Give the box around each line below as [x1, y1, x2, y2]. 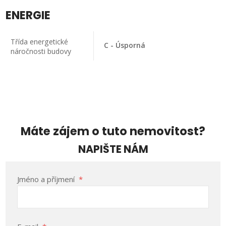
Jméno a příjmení [17, 174, 77, 185]
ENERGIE [6, 7, 51, 23]
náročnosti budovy [10, 46, 71, 56]
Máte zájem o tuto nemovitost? [21, 123, 205, 140]
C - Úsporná [104, 40, 146, 50]
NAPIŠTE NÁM [78, 142, 148, 157]
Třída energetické [10, 36, 68, 46]
